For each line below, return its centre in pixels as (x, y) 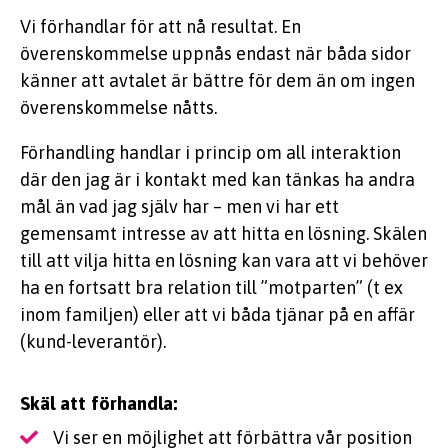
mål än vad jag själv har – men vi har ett (179, 207)
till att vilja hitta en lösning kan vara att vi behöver (224, 261)
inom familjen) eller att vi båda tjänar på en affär (217, 315)
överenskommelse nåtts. (118, 108)
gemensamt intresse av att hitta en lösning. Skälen (223, 234)
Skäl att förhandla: (98, 403)
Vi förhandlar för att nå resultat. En (160, 27)
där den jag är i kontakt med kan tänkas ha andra (217, 180)
